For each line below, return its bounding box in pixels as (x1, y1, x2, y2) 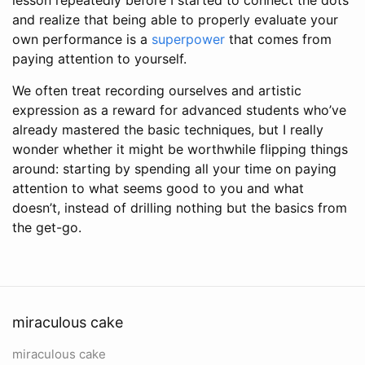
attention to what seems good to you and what (12, 179, 304, 196)
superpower (152, 30, 225, 47)
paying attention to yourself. (12, 50, 187, 67)
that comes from (225, 30, 332, 47)
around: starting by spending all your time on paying (12, 160, 336, 177)
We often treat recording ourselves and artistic (12, 81, 301, 99)
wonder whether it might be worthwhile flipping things (12, 140, 348, 157)
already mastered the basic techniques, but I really (12, 121, 323, 138)
